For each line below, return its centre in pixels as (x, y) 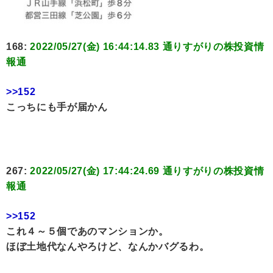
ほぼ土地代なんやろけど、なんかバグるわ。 (108, 247)
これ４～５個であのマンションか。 (87, 232)
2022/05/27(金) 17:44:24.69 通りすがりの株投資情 (147, 171)
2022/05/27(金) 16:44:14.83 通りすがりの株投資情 (147, 47)
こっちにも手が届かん (57, 107)
